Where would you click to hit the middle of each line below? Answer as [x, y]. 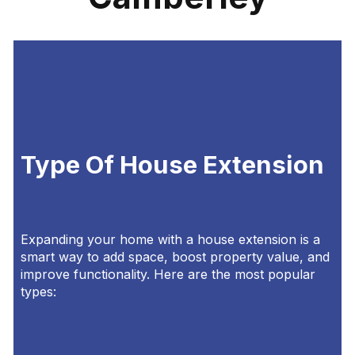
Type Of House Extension [172, 165]
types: [38, 292]
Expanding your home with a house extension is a [170, 240]
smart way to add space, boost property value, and [175, 257]
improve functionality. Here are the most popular [168, 275]
